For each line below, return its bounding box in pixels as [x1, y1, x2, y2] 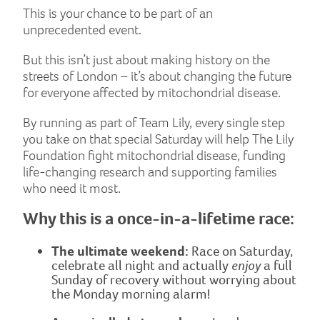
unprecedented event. [23, 20, 141, 39]
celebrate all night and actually [51, 256, 231, 275]
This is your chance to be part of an [23, 4, 213, 22]
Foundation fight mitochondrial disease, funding [23, 146, 286, 165]
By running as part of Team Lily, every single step [23, 114, 285, 132]
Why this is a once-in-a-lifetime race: [23, 207, 294, 231]
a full [261, 256, 292, 275]
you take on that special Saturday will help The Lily [23, 130, 294, 149]
